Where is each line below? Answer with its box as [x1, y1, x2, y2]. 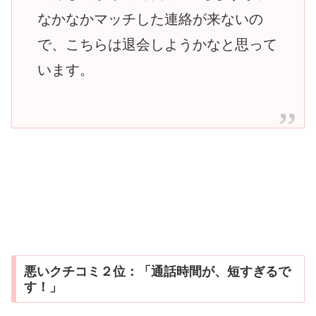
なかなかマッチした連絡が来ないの [37, 11, 263, 27]
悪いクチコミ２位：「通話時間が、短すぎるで [23, 264, 291, 279]
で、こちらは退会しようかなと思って [37, 36, 277, 52]
